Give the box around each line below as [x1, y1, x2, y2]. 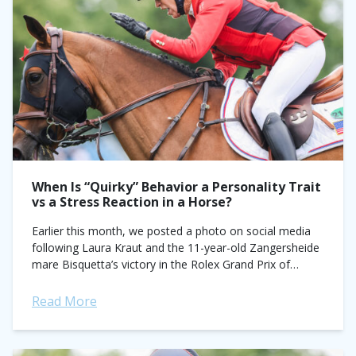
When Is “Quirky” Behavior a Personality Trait [32, 178, 321, 195]
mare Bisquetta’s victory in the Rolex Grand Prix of [32, 257, 290, 272]
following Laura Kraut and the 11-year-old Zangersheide [32, 240, 319, 255]
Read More [32, 292, 97, 310]
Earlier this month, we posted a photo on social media [32, 223, 311, 238]
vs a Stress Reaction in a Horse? [32, 193, 232, 211]
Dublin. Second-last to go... [32, 273, 168, 288]
